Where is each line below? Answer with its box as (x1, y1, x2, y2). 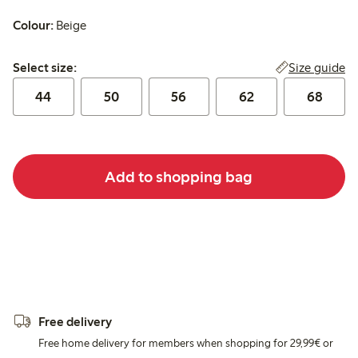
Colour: (13, 18, 54, 34)
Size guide (288, 60, 345, 76)
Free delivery (38, 314, 112, 330)
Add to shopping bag (105, 166, 253, 186)
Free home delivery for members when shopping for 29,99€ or (38, 336, 333, 351)
